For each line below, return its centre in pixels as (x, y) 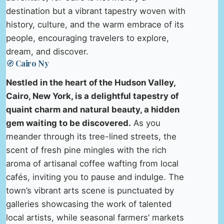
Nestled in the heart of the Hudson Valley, (91, 82)
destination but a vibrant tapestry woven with (96, 11)
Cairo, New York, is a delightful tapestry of (92, 96)
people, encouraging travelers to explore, (87, 38)
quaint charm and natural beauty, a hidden (93, 109)
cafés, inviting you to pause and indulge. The (95, 177)
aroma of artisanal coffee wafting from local (92, 163)
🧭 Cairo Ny (27, 63)
